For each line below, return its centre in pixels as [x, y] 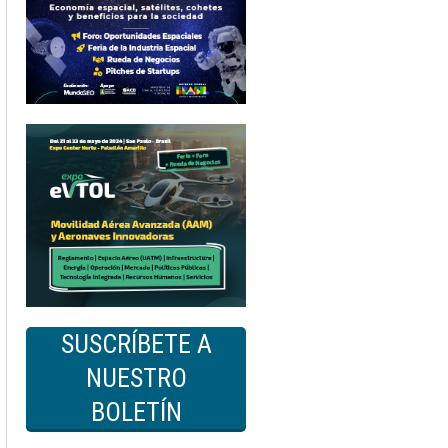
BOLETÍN [136, 412]
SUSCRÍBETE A [136, 344]
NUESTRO [136, 378]
